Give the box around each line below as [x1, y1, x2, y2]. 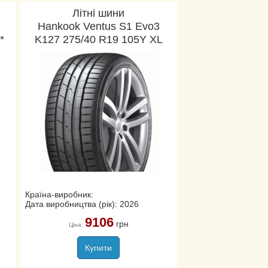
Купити [85, 243, 112, 252]
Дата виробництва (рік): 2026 [25, 199, 139, 209]
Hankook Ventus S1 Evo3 [37, 20, 160, 32]
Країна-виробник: [25, 190, 93, 199]
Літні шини [72, 7, 125, 19]
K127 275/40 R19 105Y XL [34, 33, 163, 45]
